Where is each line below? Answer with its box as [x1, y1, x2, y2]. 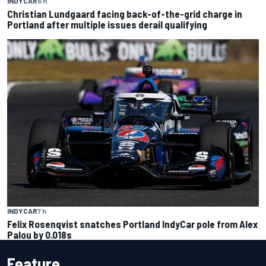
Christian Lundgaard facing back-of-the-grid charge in [7, 8, 242, 20]
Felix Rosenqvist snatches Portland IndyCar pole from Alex [7, 217, 258, 230]
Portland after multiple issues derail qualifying [7, 18, 207, 31]
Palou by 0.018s [7, 228, 72, 240]
